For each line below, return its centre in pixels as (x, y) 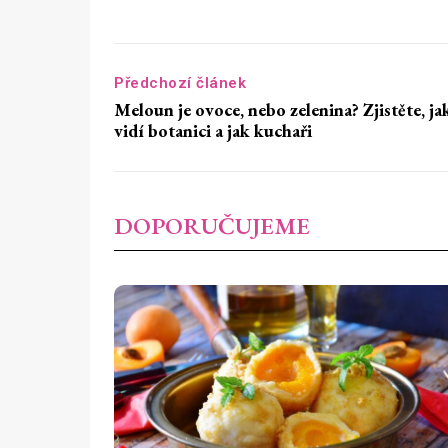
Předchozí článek (180, 83)
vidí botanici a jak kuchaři (213, 131)
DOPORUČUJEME (212, 226)
